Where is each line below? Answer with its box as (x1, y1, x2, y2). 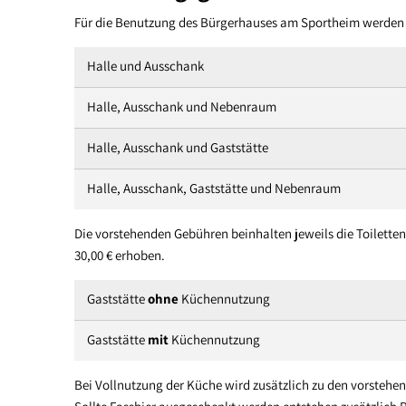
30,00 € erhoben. (74, 246, 165, 264)
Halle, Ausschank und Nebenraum (87, 97, 276, 115)
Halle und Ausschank (87, 56, 204, 74)
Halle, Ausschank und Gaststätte (87, 138, 268, 156)
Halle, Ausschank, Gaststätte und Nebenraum (87, 179, 341, 197)
